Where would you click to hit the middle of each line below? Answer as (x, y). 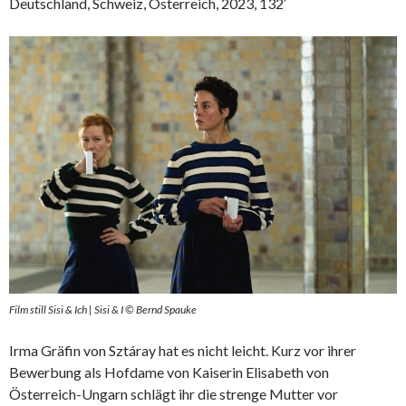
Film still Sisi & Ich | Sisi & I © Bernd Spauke (103, 310)
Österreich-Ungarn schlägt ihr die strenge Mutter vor (174, 394)
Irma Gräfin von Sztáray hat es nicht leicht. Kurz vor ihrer (183, 351)
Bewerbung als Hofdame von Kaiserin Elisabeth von (169, 372)
